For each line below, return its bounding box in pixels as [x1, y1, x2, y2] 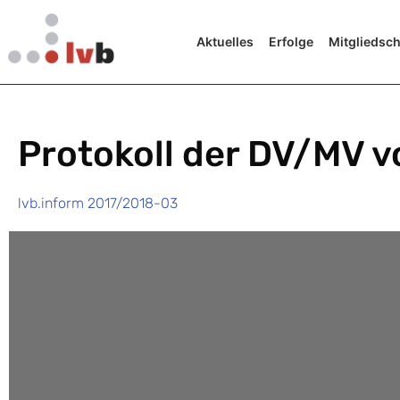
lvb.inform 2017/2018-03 [18, 195, 178, 212]
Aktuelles [196, 34, 254, 50]
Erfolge [268, 34, 313, 50]
